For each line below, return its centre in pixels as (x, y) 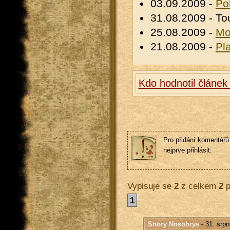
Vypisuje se (150, 186)
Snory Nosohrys (173, 224)
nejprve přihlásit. (187, 150)
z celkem (198, 186)
